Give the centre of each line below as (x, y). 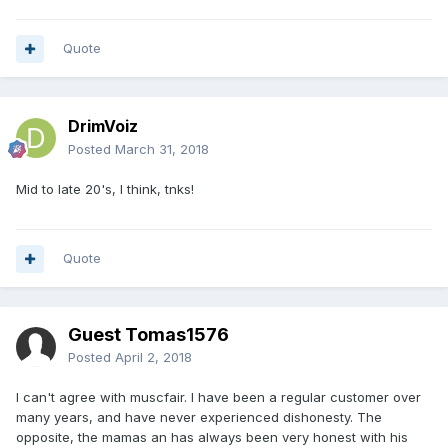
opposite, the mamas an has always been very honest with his (212, 437)
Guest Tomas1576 (148, 334)
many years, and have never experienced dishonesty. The (199, 417)
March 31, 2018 (162, 149)
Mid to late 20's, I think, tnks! (105, 189)
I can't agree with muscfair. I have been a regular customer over (218, 397)
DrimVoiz (103, 126)
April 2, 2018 (153, 357)
